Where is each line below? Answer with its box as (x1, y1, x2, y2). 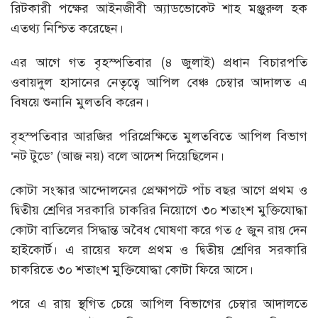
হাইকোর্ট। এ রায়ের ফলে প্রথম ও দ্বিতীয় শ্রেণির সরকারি (11, 242, 307, 258)
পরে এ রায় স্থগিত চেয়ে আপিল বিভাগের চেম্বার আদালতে (11, 296, 307, 312)
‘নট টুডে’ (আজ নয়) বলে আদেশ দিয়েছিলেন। (11, 148, 224, 165)
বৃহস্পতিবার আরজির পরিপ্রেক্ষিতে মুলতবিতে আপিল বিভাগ (11, 128, 307, 145)
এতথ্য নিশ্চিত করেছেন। (11, 21, 124, 37)
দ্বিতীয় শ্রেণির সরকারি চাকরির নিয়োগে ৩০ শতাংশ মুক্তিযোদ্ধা (11, 202, 307, 219)
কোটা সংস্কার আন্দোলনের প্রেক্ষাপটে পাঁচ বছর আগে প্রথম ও (11, 182, 307, 199)
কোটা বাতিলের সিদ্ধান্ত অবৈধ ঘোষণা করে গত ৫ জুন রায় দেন (11, 222, 307, 238)
